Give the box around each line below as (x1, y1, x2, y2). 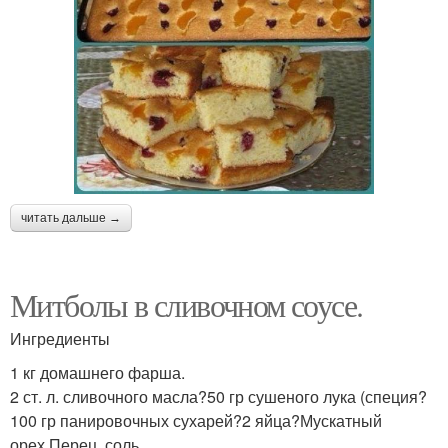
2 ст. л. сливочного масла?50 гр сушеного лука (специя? (10, 385, 427, 408)
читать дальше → (21, 211, 121, 225)
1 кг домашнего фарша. (10, 361, 185, 384)
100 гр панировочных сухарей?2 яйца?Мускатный (10, 409, 382, 432)
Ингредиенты (10, 327, 110, 350)
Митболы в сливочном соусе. (10, 283, 363, 326)
